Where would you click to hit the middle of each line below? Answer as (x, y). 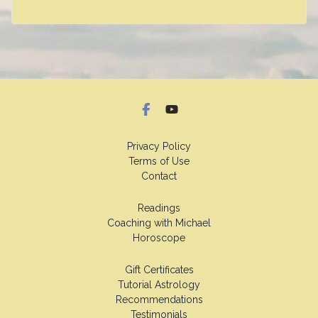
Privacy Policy (159, 146)
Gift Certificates (159, 269)
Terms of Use (159, 161)
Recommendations (159, 299)
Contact (159, 176)
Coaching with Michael (159, 223)
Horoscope (159, 237)
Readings (159, 208)
